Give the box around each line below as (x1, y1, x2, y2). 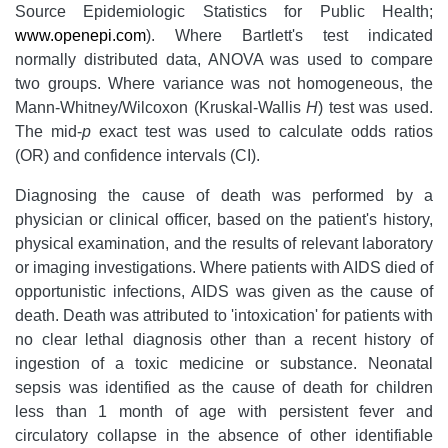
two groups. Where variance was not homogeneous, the (15, 74, 433, 92)
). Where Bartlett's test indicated (146, 26, 433, 44)
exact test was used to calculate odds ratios (91, 122, 433, 140)
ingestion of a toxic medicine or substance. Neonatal (15, 354, 433, 372)
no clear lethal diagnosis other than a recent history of (15, 330, 433, 348)
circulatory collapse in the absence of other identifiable (15, 426, 433, 444)
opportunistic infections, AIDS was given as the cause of (15, 282, 433, 300)
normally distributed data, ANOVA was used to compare (15, 50, 433, 68)
